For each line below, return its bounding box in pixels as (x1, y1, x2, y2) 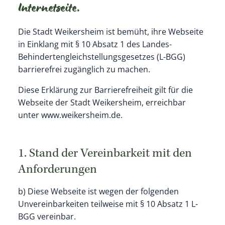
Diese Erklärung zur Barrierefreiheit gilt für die (18, 84, 193, 96)
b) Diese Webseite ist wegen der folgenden (18, 185, 179, 197)
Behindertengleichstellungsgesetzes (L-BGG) (18, 51, 185, 63)
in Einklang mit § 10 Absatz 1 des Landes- (18, 39, 172, 50)
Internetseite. (18, 2, 80, 18)
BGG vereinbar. (18, 210, 76, 222)
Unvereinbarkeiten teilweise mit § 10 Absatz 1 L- (18, 198, 198, 209)
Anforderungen (18, 163, 97, 177)
